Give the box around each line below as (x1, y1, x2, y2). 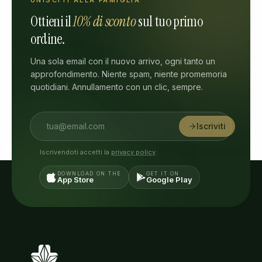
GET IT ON (146, 170, 180, 177)
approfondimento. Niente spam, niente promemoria (30, 69, 227, 79)
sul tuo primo (136, 12, 203, 30)
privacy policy (111, 148, 156, 156)
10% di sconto (73, 12, 136, 30)
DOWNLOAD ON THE (57, 170, 122, 177)
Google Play (146, 175, 192, 184)
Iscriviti (196, 121, 226, 131)
